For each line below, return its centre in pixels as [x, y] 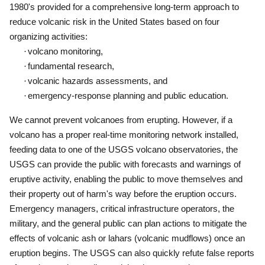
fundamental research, [71, 66]
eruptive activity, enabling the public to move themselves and [126, 179]
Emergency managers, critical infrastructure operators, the [122, 209]
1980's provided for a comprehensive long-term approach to [124, 7]
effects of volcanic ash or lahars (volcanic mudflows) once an [127, 238]
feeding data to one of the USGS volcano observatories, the [124, 149]
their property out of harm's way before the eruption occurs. [123, 194]
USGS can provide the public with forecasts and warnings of [125, 164]
